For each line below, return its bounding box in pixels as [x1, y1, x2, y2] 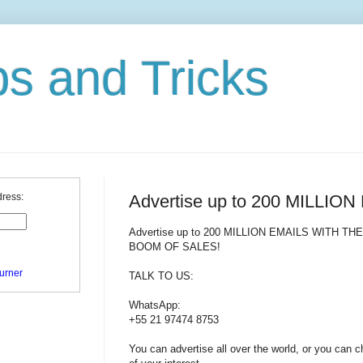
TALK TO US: [129, 269, 194, 282]
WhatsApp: [129, 298, 181, 311]
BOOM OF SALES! [129, 240, 220, 253]
